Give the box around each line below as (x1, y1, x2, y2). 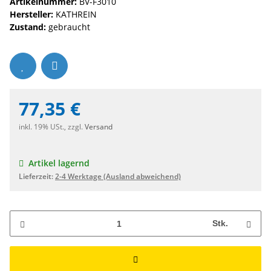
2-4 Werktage (55, 171, 103, 182)
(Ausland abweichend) (103, 171, 181, 182)
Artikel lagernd (28, 157, 90, 169)
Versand (85, 122, 113, 132)
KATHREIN (56, 8, 97, 21)
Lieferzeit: (19, 171, 55, 182)
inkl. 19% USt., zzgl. (19, 122, 85, 132)
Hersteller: (10, 8, 53, 21)
